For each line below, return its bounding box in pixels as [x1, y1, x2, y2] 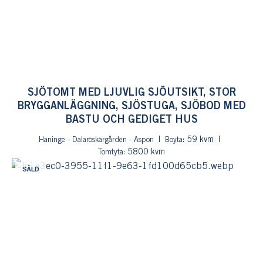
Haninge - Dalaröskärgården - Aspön [38, 137, 154, 143]
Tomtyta [98, 149, 123, 156]
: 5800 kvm [123, 149, 165, 156]
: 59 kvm [182, 136, 214, 144]
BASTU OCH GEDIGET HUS [65, 115, 198, 124]
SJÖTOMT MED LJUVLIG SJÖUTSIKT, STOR [27, 88, 236, 97]
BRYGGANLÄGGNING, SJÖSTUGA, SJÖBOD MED [17, 102, 246, 111]
